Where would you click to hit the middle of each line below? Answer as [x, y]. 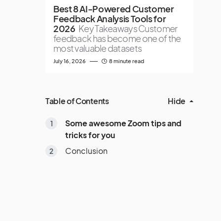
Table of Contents [77, 101]
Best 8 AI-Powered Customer [114, 9]
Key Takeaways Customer [128, 28]
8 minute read [127, 61]
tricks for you [90, 135]
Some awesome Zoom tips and [123, 123]
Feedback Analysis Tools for [110, 18]
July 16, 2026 [70, 61]
